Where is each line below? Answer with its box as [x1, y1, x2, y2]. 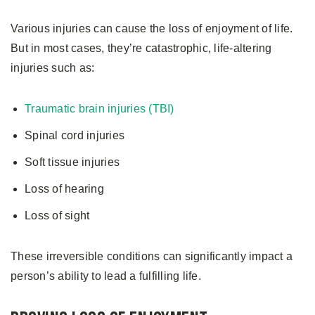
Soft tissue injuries [25, 155, 120, 168]
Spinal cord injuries [25, 129, 124, 141]
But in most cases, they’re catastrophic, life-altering [11, 41, 272, 54]
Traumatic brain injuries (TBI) [25, 102, 174, 115]
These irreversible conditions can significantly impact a [11, 250, 292, 262]
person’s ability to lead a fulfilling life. [11, 269, 204, 282]
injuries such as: [11, 61, 98, 74]
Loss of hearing [25, 182, 104, 195]
